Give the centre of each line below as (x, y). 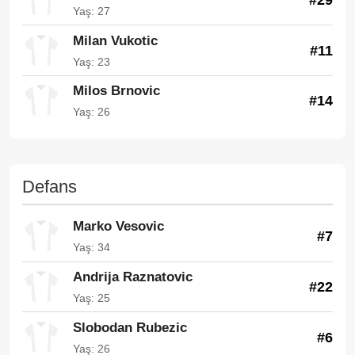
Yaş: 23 (92, 61)
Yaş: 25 (92, 298)
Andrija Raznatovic (133, 277)
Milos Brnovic (116, 91)
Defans (50, 186)
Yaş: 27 (92, 11)
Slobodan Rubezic (130, 327)
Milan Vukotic (115, 40)
